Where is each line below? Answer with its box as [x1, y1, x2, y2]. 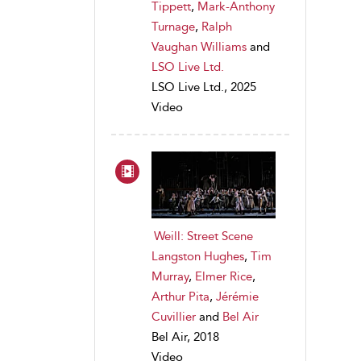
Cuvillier [151, 309, 196, 324]
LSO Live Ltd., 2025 [151, 80, 256, 95]
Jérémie [216, 288, 259, 304]
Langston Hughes [151, 248, 244, 263]
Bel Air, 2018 [151, 329, 219, 344]
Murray [151, 268, 189, 284]
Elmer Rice [195, 268, 252, 284]
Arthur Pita [151, 288, 210, 304]
